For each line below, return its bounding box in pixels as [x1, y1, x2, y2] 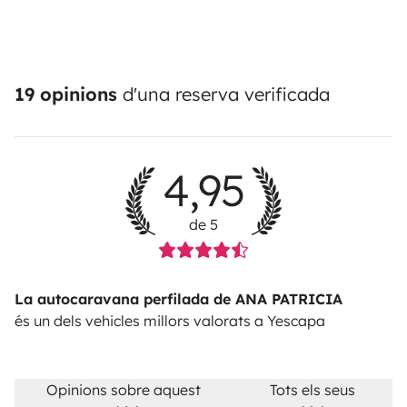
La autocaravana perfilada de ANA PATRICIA [15, 289, 342, 308]
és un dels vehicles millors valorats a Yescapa [15, 311, 325, 330]
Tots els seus [270, 380, 356, 399]
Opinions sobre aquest [46, 380, 202, 399]
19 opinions [15, 82, 123, 105]
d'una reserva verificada [123, 82, 330, 105]
